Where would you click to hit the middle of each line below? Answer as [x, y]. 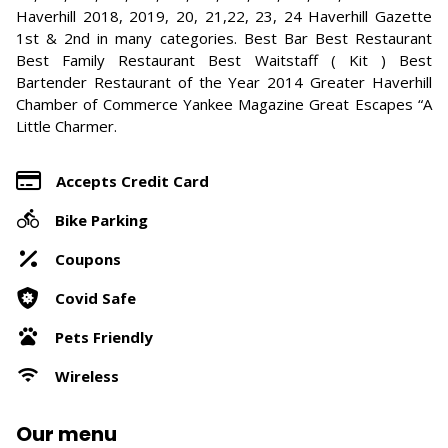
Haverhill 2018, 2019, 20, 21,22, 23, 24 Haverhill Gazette [224, 16]
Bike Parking [101, 219]
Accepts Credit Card [132, 180]
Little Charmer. [66, 126]
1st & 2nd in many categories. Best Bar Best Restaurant [224, 38]
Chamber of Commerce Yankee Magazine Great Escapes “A [224, 104]
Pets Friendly [104, 336]
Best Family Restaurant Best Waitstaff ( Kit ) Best [224, 60]
